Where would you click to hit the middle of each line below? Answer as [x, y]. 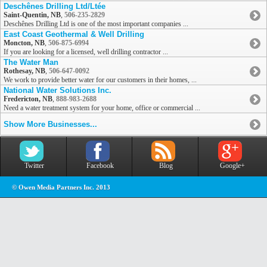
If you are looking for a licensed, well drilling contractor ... [86, 52]
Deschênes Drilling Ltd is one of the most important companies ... [96, 24]
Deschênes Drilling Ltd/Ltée [55, 7]
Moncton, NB [24, 43]
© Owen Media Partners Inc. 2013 [61, 188]
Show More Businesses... [50, 125]
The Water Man [31, 63]
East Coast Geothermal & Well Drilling [74, 35]
